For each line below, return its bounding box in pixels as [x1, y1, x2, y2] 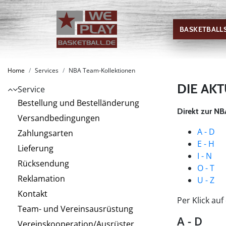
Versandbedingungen [18, 112, 100, 124]
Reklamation [18, 173, 65, 184]
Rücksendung [18, 158, 69, 169]
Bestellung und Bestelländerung [18, 97, 139, 108]
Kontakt [18, 188, 47, 199]
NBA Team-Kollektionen [69, 66, 135, 75]
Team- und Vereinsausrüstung [18, 203, 133, 214]
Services [35, 66, 59, 75]
